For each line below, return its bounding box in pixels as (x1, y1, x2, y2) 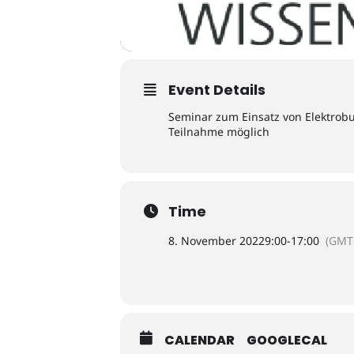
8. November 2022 (168, 232, 265, 248)
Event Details (168, 79, 265, 100)
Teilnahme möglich (168, 123, 269, 139)
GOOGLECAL (247, 330, 327, 349)
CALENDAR (164, 330, 235, 349)
